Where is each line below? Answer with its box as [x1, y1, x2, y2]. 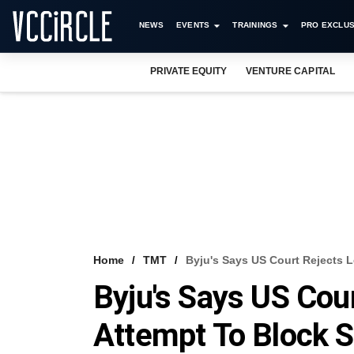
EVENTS [175, 21, 210, 29]
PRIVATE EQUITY [150, 66, 228, 77]
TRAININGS [232, 21, 278, 29]
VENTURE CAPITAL [246, 66, 335, 77]
